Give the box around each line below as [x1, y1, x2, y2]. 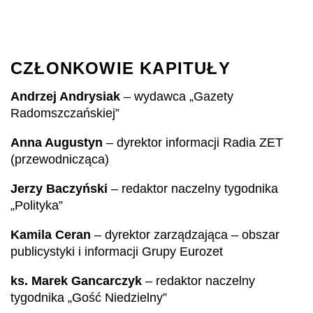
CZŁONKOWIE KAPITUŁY [10, 59, 231, 78]
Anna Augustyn [10, 136, 103, 150]
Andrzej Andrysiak [10, 89, 120, 103]
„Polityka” [10, 198, 63, 212]
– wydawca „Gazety [120, 89, 233, 103]
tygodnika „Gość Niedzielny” [10, 291, 167, 305]
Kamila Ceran [10, 228, 91, 242]
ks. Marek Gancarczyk [10, 274, 142, 288]
